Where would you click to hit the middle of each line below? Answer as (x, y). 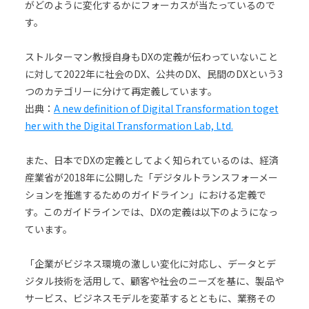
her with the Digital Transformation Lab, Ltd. (129, 125)
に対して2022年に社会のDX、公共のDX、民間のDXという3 (153, 73)
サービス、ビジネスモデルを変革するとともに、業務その (150, 298)
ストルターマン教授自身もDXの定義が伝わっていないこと (151, 56)
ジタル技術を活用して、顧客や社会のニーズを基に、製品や (154, 280)
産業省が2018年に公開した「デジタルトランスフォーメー (151, 177)
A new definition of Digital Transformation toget (166, 108)
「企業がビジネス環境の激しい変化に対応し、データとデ (150, 263)
